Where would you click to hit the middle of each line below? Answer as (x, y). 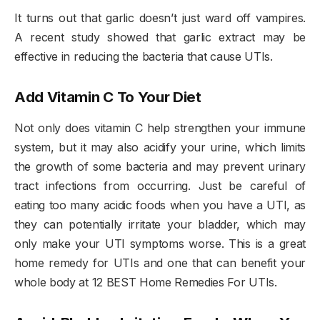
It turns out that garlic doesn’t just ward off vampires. (160, 17)
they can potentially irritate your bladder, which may (160, 224)
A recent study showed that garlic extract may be (160, 37)
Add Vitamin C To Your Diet (108, 96)
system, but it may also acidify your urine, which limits (160, 147)
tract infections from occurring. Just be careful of (160, 185)
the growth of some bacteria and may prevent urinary (160, 166)
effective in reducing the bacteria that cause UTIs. (144, 56)
